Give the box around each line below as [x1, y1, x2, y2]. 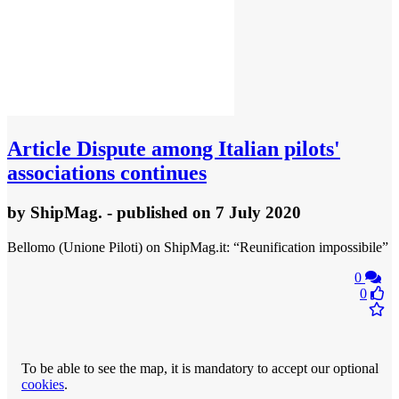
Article [7, 137, 71, 161]
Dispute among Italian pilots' [71, 137, 340, 161]
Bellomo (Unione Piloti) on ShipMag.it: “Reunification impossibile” [7, 239, 388, 255]
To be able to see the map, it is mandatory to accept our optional [21, 360, 379, 376]
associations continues [7, 161, 207, 185]
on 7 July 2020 [192, 203, 301, 223]
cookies [21, 376, 64, 392]
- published [102, 203, 192, 223]
